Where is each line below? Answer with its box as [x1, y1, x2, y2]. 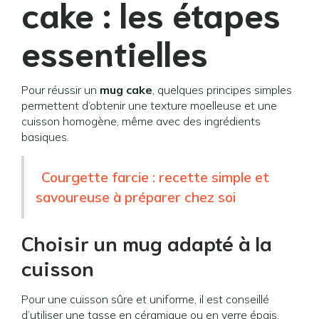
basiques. [21, 130, 69, 144]
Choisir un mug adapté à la [21, 229, 272, 256]
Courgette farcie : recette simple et [41, 169, 269, 186]
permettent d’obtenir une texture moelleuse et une [21, 98, 277, 113]
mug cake [100, 83, 152, 97]
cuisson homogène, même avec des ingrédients [21, 114, 261, 128]
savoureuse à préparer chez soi [36, 189, 236, 206]
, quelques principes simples [152, 83, 292, 97]
